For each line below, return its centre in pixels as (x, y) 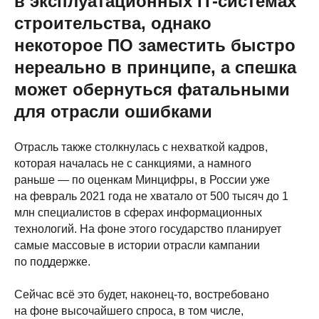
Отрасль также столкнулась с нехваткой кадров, (141, 147)
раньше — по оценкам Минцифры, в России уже (142, 180)
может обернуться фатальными (152, 90)
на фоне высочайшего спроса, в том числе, (129, 311)
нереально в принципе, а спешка (155, 68)
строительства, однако (113, 23)
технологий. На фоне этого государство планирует (148, 229)
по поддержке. (52, 262)
